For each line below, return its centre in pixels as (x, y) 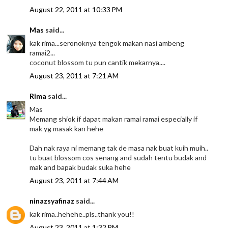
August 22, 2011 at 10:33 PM (76, 10)
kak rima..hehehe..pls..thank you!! (82, 214)
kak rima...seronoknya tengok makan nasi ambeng (107, 43)
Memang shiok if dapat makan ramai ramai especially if (114, 119)
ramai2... (42, 53)
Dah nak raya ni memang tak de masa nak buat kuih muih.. (119, 148)
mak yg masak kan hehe (67, 129)
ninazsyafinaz (52, 201)
